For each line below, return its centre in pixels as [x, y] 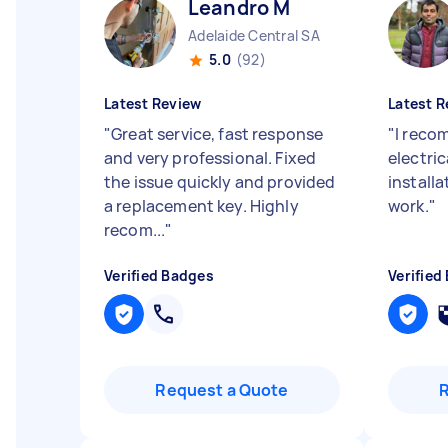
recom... [135, 230]
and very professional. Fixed [210, 158]
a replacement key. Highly [201, 206]
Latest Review [153, 103]
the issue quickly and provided [220, 182]
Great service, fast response [217, 134]
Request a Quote [222, 390]
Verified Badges [159, 275]
